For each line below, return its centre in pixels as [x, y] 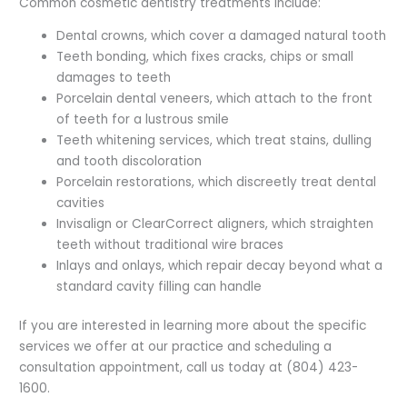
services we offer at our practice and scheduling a [175, 347]
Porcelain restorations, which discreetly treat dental [216, 182]
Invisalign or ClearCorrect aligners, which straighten [214, 223]
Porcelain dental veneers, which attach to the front [214, 98]
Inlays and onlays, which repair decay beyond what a [219, 265]
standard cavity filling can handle [159, 286]
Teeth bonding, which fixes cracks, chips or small [204, 56]
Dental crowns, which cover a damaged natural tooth [221, 35]
